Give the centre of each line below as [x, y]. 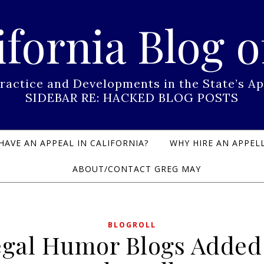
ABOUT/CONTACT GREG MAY [137, 169]
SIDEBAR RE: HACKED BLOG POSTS [132, 98]
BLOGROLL [132, 225]
